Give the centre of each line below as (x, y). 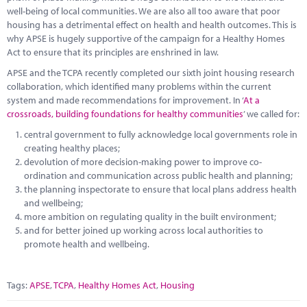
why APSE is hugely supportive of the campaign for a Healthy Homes (146, 38)
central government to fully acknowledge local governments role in (161, 134)
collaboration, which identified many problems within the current (139, 86)
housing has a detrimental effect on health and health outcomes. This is (152, 24)
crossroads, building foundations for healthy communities (125, 113)
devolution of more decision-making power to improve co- (143, 161)
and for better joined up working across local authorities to (144, 230)
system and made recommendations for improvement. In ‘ (125, 100)
